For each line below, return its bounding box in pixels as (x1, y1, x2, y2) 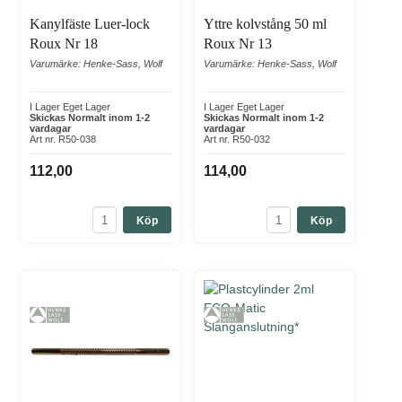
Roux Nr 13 (204, 36, 272, 52)
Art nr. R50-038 (30, 134, 96, 145)
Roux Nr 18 (30, 36, 98, 52)
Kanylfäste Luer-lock (30, 16, 150, 32)
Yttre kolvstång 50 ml (204, 16, 327, 32)
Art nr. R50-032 (204, 134, 270, 145)
